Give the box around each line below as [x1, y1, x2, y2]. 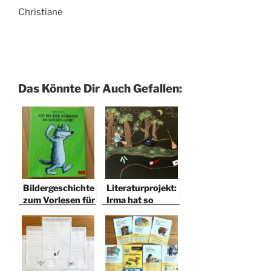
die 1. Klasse [23, 206, 75, 218]
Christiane [18, 7, 65, 18]
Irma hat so [106, 194, 154, 206]
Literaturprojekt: [106, 182, 177, 194]
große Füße [106, 206, 155, 218]
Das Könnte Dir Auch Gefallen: [18, 81, 182, 96]
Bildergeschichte [23, 182, 94, 194]
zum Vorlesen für [23, 194, 95, 206]
